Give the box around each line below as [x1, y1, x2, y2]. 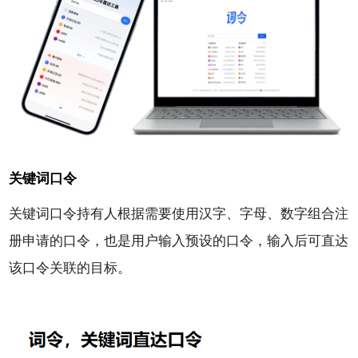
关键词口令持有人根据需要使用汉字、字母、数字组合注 [9, 203, 349, 222]
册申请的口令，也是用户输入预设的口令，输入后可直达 [9, 230, 349, 249]
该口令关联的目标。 [9, 257, 132, 276]
